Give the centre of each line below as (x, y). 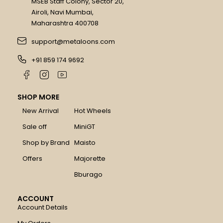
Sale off (35, 126)
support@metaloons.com (73, 41)
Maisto (85, 142)
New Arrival (41, 111)
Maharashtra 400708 (65, 23)
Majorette (90, 158)
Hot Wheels (92, 111)
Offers (32, 158)
